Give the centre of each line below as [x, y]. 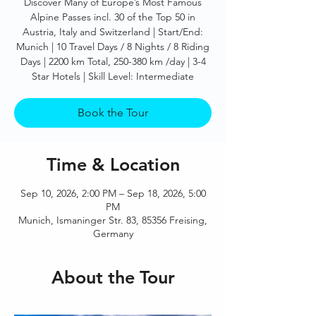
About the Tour [113, 277]
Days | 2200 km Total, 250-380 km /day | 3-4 [113, 61]
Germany [113, 233]
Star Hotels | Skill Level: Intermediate [113, 76]
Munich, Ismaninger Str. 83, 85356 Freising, [113, 220]
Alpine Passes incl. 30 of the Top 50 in [113, 17]
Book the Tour [113, 113]
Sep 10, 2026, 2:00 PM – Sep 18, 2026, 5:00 [113, 193]
